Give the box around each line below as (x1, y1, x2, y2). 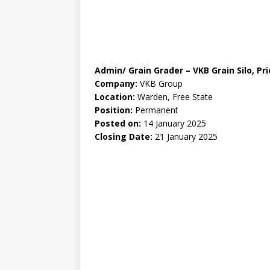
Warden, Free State (135, 91, 213, 103)
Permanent (133, 104, 178, 116)
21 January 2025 (152, 131, 218, 143)
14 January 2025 (141, 118, 206, 130)
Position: (95, 104, 133, 116)
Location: (95, 91, 135, 103)
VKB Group (137, 78, 183, 90)
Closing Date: (95, 131, 152, 143)
